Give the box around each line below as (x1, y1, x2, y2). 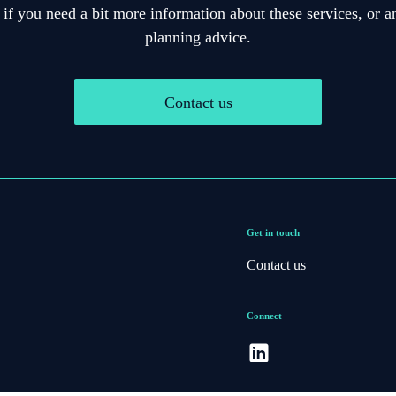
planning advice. (145, 27, 251, 46)
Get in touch (247, 226, 300, 238)
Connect (247, 309, 282, 321)
